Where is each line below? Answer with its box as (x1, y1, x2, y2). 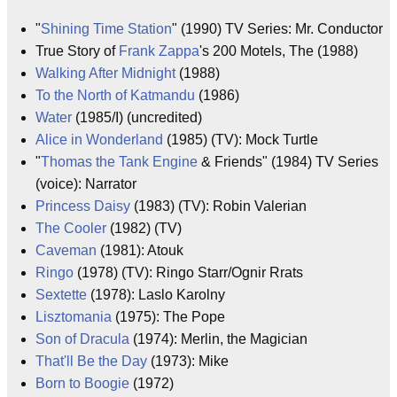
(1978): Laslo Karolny (87, 287, 225, 302)
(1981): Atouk (97, 243, 183, 258)
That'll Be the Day (35, 354, 147, 369)
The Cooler (35, 221, 106, 236)
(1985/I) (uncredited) (72, 110, 202, 125)
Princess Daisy (35, 198, 130, 214)
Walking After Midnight (35, 66, 175, 81)
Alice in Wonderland (35, 132, 163, 147)
